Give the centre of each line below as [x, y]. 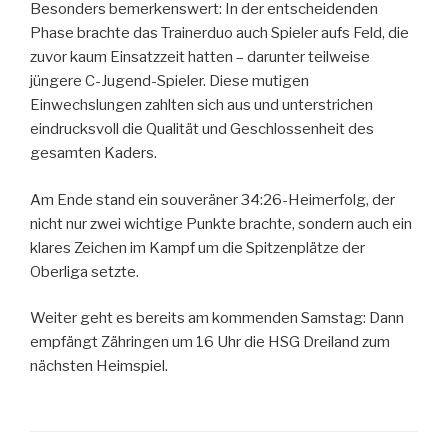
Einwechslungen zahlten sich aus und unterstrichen [201, 105]
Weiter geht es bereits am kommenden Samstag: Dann [217, 318]
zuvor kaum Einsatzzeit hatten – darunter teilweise [200, 57]
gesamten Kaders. [93, 153]
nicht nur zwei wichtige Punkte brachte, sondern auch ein [221, 223]
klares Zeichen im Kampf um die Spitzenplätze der [197, 247]
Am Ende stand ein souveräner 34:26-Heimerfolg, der [212, 199]
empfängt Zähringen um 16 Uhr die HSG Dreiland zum [210, 342]
